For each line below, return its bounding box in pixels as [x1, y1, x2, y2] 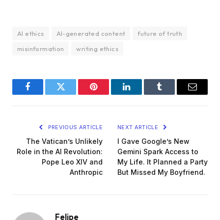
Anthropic [70, 168, 103, 177]
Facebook [27, 89, 61, 99]
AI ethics [17, 29, 44, 38]
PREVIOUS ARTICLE [46, 124, 103, 131]
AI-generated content [56, 29, 126, 38]
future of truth [137, 29, 183, 38]
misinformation [17, 45, 64, 53]
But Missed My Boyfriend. [117, 168, 205, 177]
